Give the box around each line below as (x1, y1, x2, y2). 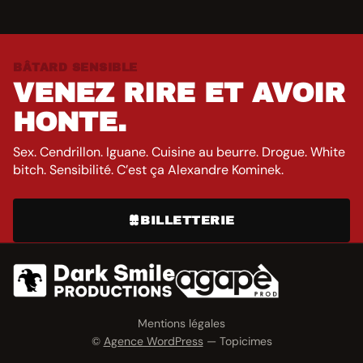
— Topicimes (203, 334, 272, 349)
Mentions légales (138, 316, 225, 331)
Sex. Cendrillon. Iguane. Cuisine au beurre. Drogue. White (13, 143, 345, 160)
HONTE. (13, 107, 126, 137)
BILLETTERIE (140, 213, 235, 227)
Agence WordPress (103, 334, 203, 349)
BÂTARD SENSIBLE (13, 61, 138, 74)
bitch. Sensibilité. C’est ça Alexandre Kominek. (13, 160, 284, 178)
